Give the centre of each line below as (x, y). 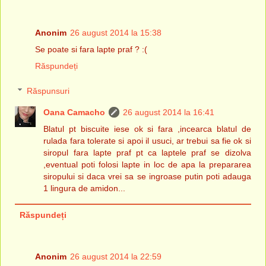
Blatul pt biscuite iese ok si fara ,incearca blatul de (147, 129)
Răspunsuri (48, 91)
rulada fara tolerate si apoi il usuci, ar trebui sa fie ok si (147, 141)
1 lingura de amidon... (85, 189)
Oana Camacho (75, 113)
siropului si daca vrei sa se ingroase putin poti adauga (147, 177)
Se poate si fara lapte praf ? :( (91, 50)
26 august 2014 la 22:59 (116, 257)
